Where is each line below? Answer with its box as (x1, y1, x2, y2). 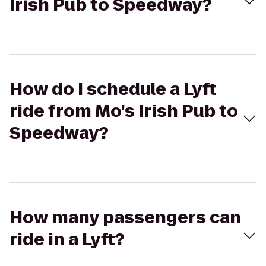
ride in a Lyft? (9, 228, 125, 251)
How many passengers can (9, 206, 241, 229)
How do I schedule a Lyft (9, 78, 217, 101)
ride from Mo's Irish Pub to (9, 100, 238, 123)
